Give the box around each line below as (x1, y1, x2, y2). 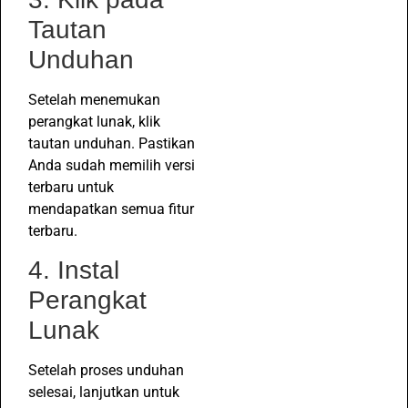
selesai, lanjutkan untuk (28, 383, 179, 402)
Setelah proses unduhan (28, 362, 184, 380)
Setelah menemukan (28, 91, 160, 108)
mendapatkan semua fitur (28, 200, 194, 218)
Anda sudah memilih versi (28, 157, 195, 174)
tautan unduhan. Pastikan (28, 135, 195, 152)
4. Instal (28, 256, 119, 285)
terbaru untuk (28, 178, 114, 196)
